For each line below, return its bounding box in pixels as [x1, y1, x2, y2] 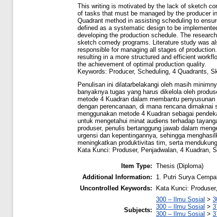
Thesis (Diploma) [156, 162, 203, 170]
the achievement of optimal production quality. [77, 60, 206, 68]
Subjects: [124, 206, 152, 214]
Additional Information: [82, 173, 152, 181]
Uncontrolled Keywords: [80, 185, 152, 192]
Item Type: [121, 162, 152, 170]
